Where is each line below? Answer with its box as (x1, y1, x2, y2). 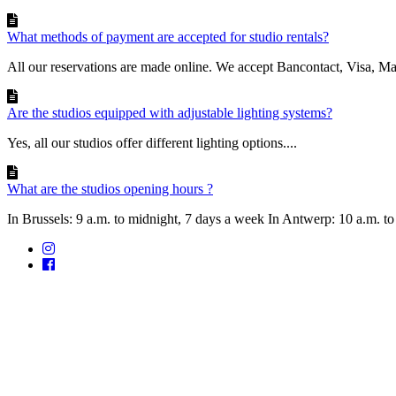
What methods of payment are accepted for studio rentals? (7, 28, 329, 44)
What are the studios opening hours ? (7, 180, 213, 196)
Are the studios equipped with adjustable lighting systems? (7, 104, 332, 120)
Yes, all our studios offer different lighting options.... (7, 134, 297, 150)
